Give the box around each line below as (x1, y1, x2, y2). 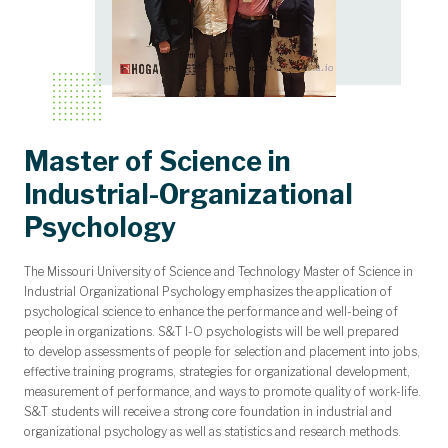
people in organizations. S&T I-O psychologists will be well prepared (24, 323, 399, 339)
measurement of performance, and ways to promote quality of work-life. (24, 383, 424, 399)
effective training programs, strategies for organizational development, (24, 363, 410, 379)
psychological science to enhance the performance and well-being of (24, 303, 398, 319)
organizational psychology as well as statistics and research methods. (24, 423, 401, 439)
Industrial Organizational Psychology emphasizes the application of (24, 283, 392, 299)
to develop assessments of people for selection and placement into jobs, (24, 343, 420, 359)
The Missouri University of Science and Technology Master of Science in (24, 263, 413, 279)
